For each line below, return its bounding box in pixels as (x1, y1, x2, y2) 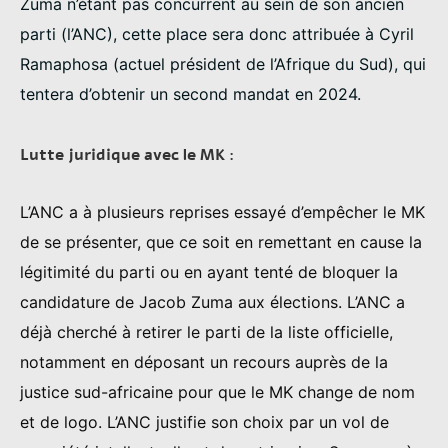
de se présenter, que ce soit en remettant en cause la (20, 232, 422, 253)
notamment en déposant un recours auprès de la (20, 352, 388, 373)
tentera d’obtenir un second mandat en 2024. (20, 84, 361, 105)
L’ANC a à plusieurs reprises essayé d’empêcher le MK (20, 202, 425, 223)
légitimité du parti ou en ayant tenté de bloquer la (20, 262, 398, 283)
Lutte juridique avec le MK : (20, 144, 234, 167)
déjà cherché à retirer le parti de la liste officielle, (20, 322, 393, 343)
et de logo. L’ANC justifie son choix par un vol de (20, 412, 389, 433)
